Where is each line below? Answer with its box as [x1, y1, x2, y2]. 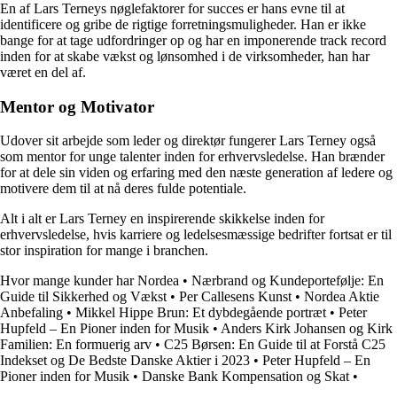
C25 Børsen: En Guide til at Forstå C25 [164, 337, 385, 353]
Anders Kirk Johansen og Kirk [221, 321, 393, 337]
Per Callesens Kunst [179, 289, 292, 305]
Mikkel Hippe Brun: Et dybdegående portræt [75, 305, 326, 321]
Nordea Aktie [304, 289, 379, 305]
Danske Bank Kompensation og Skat [142, 369, 349, 385]
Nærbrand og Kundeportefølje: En [191, 273, 384, 289]
